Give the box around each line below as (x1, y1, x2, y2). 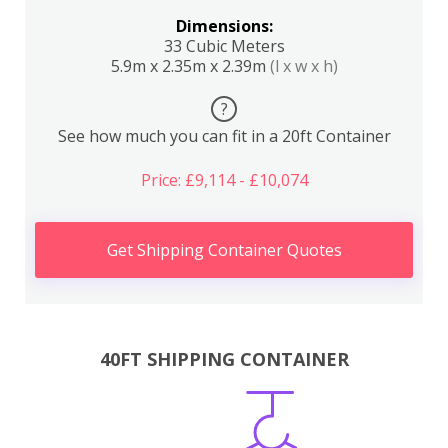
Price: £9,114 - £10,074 (140, 169, 308, 191)
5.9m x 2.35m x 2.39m (110, 55, 270, 77)
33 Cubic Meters (163, 35, 285, 57)
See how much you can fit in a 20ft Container (57, 125, 391, 147)
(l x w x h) (269, 55, 338, 77)
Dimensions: (175, 15, 273, 37)
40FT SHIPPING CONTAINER (99, 346, 349, 371)
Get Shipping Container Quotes (106, 239, 342, 261)
